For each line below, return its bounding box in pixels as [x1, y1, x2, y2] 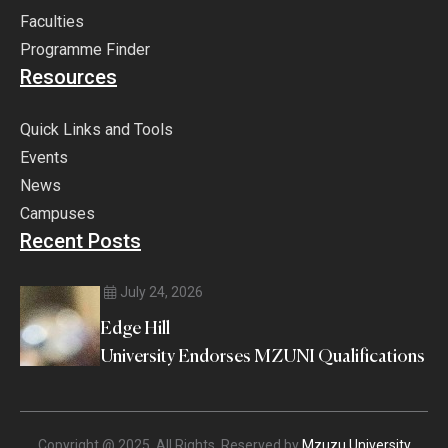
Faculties [20, 12, 84, 32]
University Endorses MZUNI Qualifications [100, 348, 425, 367]
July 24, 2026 [119, 284, 203, 301]
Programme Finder [20, 40, 150, 60]
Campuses [20, 204, 95, 224]
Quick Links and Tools [20, 120, 173, 140]
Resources [20, 65, 117, 90]
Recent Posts [20, 229, 141, 254]
